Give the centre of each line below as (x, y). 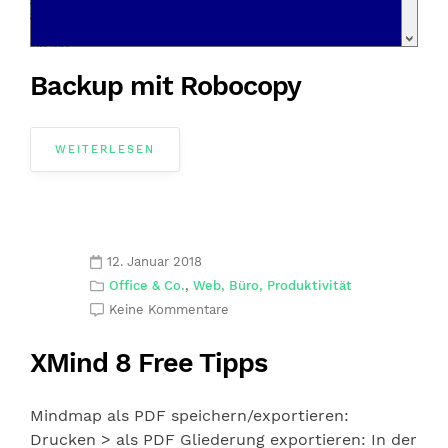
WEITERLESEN (105, 150)
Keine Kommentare (169, 310)
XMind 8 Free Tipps (148, 363)
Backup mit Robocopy (165, 86)
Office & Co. (147, 286)
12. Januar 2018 (155, 262)
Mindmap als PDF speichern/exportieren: (192, 416)
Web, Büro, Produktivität (272, 286)
